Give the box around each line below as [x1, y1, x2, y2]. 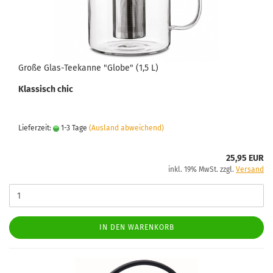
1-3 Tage [59, 124, 87, 132]
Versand [236, 165, 264, 174]
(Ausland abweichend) [89, 124, 164, 132]
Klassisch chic [18, 84, 73, 94]
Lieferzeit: [18, 124, 53, 132]
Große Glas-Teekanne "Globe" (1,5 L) [18, 63, 158, 73]
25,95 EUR [226, 153, 264, 163]
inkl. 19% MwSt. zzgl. [168, 165, 236, 174]
